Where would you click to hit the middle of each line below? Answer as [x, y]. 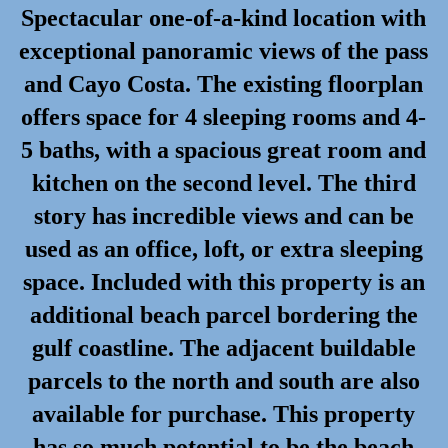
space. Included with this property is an [223, 282]
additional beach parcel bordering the [223, 315]
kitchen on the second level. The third [223, 183]
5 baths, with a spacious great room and [224, 150]
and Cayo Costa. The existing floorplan [224, 84]
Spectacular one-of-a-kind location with [224, 18]
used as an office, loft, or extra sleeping [223, 249]
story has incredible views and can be [223, 216]
